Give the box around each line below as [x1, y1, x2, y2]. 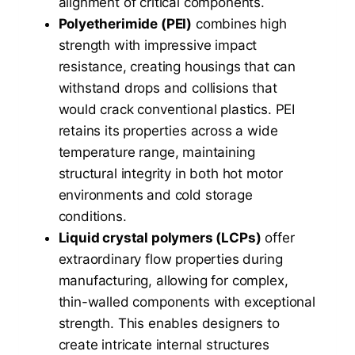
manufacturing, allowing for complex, [58, 272, 288, 288]
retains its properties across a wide [58, 122, 278, 139]
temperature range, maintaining [58, 143, 255, 160]
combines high [192, 15, 287, 32]
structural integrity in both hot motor [58, 165, 284, 181]
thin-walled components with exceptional [58, 293, 315, 310]
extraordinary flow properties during [58, 250, 283, 267]
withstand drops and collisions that [58, 79, 277, 96]
